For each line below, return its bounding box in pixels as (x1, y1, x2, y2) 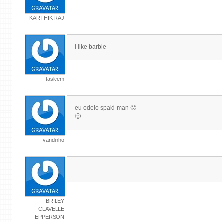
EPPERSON (35, 214, 64, 220)
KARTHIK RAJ (29, 15, 64, 21)
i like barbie (75, 43, 106, 50)
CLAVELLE (38, 206, 64, 212)
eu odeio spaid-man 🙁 (75, 104, 136, 111)
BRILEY (46, 198, 64, 204)
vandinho (43, 137, 64, 143)
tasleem (46, 76, 64, 82)
